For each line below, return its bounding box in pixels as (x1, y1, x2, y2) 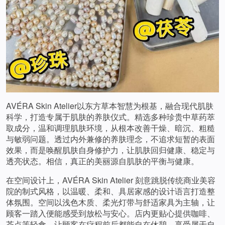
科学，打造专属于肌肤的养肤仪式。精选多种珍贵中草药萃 (6, 111, 215, 123)
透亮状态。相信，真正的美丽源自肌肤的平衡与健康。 (6, 155, 199, 167)
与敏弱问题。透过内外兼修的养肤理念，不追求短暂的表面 (6, 133, 215, 145)
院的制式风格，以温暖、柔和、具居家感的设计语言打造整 (6, 185, 215, 197)
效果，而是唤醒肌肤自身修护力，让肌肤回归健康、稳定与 (6, 144, 215, 156)
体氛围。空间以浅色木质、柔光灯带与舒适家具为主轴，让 (6, 196, 215, 208)
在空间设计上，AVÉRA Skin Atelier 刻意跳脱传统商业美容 (6, 174, 215, 186)
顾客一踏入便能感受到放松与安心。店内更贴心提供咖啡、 (6, 207, 215, 219)
